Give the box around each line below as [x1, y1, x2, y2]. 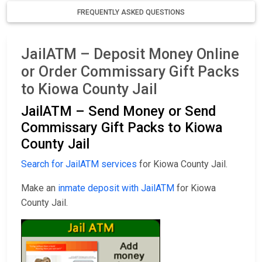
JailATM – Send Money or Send [21, 103, 216, 120]
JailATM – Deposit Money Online [21, 46, 239, 63]
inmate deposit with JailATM [58, 182, 174, 194]
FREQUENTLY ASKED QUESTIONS [77, 8, 185, 17]
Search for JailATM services [21, 158, 137, 170]
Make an [21, 182, 58, 194]
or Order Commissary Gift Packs [21, 63, 239, 81]
